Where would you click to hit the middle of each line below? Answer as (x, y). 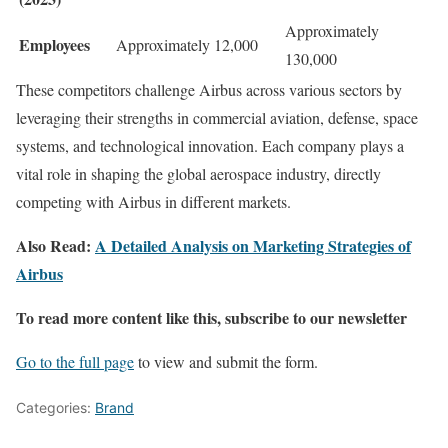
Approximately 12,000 (187, 44)
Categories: (55, 407)
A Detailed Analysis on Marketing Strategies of (253, 245)
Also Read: (55, 245)
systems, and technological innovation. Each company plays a (210, 145)
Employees (54, 44)
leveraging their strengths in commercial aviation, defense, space (217, 117)
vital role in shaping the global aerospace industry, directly (198, 173)
